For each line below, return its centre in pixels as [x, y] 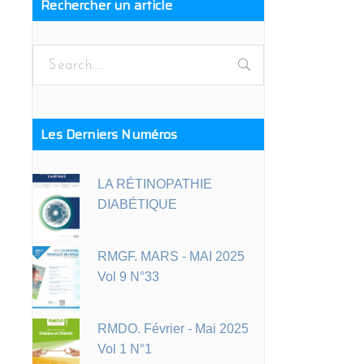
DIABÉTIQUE [138, 204]
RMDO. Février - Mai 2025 [173, 329]
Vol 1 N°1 [125, 349]
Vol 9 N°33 [129, 277]
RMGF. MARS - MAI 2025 [171, 256]
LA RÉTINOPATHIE [155, 184]
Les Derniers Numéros [109, 134]
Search [57, 55]
